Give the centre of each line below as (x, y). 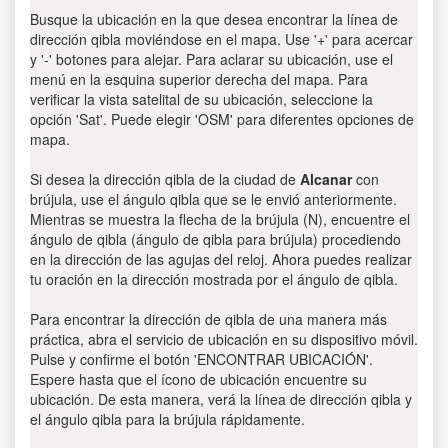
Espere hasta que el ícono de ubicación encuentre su (198, 379)
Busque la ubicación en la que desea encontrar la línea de (214, 19)
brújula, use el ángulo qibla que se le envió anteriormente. (213, 199)
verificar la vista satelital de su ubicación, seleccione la (201, 99)
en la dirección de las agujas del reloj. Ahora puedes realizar (221, 259)
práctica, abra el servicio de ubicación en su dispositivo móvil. (224, 339)
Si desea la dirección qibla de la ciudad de (165, 179)
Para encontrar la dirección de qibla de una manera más (208, 319)
